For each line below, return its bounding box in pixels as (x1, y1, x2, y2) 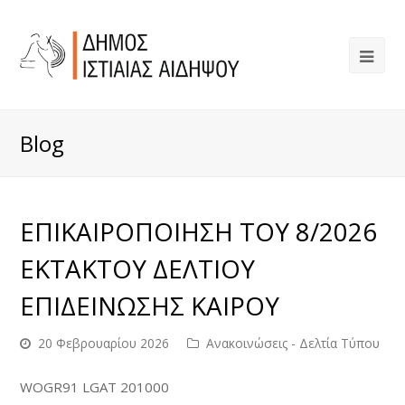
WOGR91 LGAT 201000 (20, 378, 170, 396)
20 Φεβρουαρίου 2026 (38, 334, 170, 352)
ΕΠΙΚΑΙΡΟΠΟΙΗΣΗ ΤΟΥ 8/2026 (20, 214, 378, 249)
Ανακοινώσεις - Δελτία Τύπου (206, 334, 381, 352)
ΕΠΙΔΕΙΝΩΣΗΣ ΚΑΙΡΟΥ (20, 288, 280, 323)
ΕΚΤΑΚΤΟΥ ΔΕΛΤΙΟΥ (20, 251, 256, 286)
